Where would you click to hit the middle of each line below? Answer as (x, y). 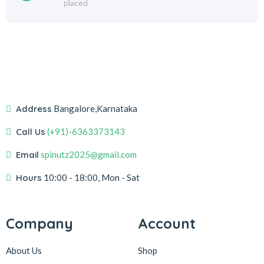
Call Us (31, 132)
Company (39, 223)
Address (34, 109)
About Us (24, 250)
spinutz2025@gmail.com (89, 154)
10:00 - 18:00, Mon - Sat (92, 177)
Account (167, 223)
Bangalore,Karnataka (95, 108)
